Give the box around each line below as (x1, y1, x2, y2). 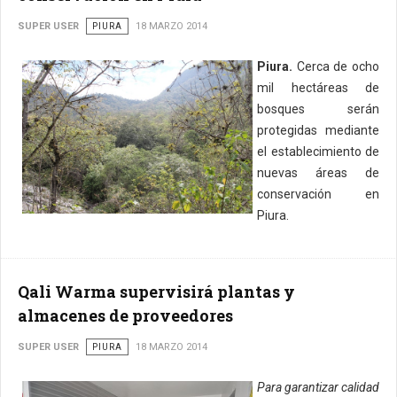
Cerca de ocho (292, 59, 379, 74)
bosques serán (257, 102, 379, 116)
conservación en (257, 187, 379, 201)
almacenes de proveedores (18, 305, 233, 326)
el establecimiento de (257, 144, 379, 159)
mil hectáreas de (257, 81, 379, 95)
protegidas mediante (257, 123, 379, 137)
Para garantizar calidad (257, 380, 379, 394)
